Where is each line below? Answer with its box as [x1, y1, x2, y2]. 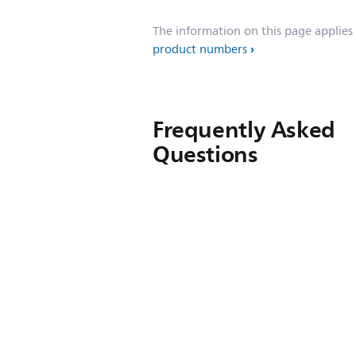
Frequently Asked [153, 110, 335, 149]
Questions [153, 135, 258, 173]
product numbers [153, 40, 247, 60]
